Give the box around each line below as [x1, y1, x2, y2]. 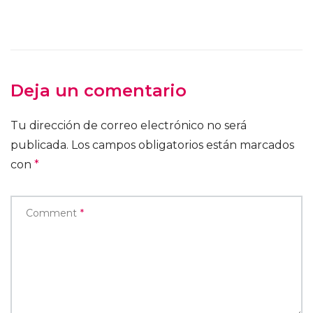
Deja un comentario [10, 80, 187, 101]
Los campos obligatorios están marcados [71, 138, 294, 152]
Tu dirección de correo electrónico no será [10, 119, 247, 133]
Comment [26, 207, 77, 220]
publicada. [10, 138, 68, 152]
